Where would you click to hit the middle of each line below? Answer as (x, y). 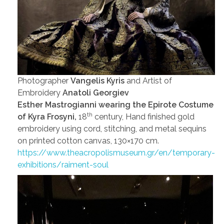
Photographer (44, 80)
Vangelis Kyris (97, 80)
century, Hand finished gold (143, 116)
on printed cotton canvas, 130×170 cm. (88, 140)
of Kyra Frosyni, (48, 116)
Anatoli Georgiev (96, 92)
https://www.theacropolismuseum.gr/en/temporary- (116, 152)
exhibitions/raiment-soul (63, 164)
